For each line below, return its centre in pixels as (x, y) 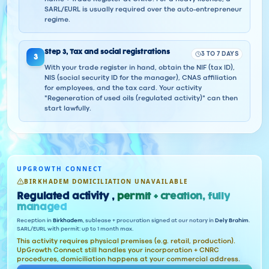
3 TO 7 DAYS (219, 54)
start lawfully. (68, 109)
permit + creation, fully (174, 196)
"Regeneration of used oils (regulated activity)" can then (141, 98)
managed (42, 207)
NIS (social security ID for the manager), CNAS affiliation (141, 78)
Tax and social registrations (120, 52)
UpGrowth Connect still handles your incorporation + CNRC (118, 250)
